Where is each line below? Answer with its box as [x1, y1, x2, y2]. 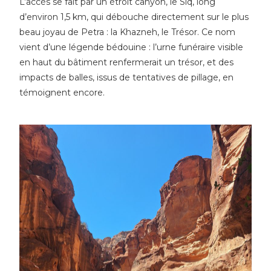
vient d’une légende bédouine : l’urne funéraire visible [19, 41, 244, 53]
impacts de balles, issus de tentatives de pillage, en [19, 71, 234, 83]
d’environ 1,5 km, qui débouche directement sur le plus [19, 11, 249, 22]
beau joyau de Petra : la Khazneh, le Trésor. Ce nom [19, 26, 236, 38]
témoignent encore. [19, 87, 105, 98]
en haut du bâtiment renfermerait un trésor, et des [19, 56, 234, 68]
